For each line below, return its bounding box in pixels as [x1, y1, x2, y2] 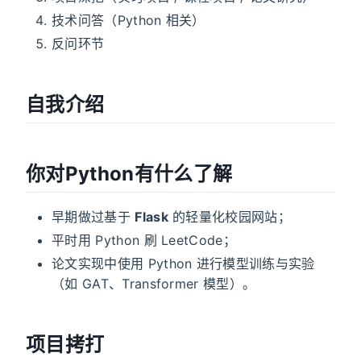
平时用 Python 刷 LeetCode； [52, 232, 237, 249]
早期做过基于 [52, 209, 135, 226]
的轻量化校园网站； [168, 209, 292, 226]
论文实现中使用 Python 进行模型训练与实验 [52, 255, 315, 272]
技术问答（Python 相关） [52, 11, 205, 28]
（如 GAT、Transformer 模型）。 [52, 276, 256, 293]
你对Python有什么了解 [26, 162, 233, 186]
